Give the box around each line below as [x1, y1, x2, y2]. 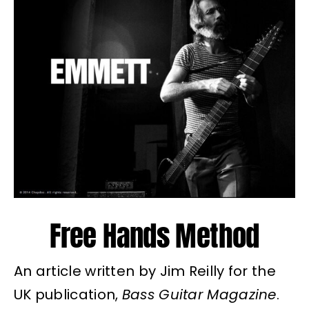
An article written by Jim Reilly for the [13, 261, 276, 281]
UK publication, [13, 285, 122, 305]
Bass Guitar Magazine [121, 285, 277, 305]
